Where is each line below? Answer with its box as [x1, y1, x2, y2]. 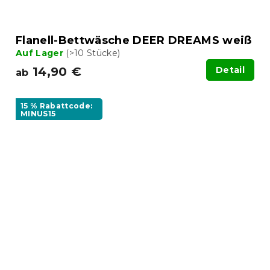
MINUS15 [20, 109, 56, 119]
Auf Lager [16, 48, 66, 59]
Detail [216, 64, 245, 76]
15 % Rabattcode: [20, 101, 93, 111]
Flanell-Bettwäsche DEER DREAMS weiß [16, 34, 252, 48]
